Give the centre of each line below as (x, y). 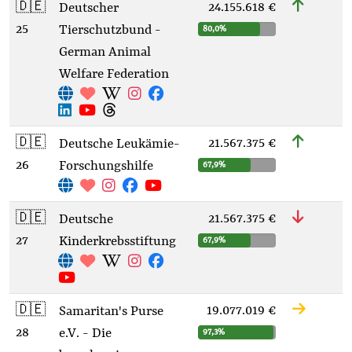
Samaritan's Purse (111, 312)
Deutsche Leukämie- (119, 144)
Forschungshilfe (106, 166)
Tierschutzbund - (110, 30)
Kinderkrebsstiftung (117, 242)
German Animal (105, 52)
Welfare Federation (114, 74)
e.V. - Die (85, 334)
